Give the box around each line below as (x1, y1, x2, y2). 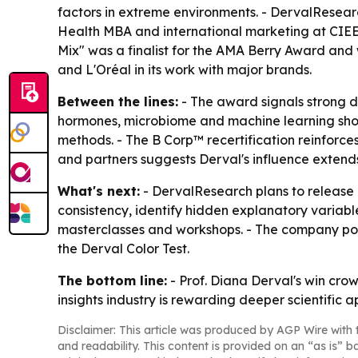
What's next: (58, 182, 140, 199)
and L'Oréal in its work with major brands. (58, 61, 312, 78)
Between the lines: (58, 93, 178, 109)
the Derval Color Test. (58, 240, 189, 257)
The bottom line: (58, 272, 167, 288)
